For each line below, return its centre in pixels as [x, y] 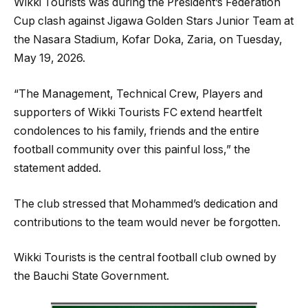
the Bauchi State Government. [91, 276]
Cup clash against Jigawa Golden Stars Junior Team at [154, 21]
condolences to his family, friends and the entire [136, 131]
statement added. [57, 168]
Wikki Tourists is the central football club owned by [145, 258]
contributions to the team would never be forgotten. [147, 222]
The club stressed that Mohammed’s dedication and [146, 203]
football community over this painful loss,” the [132, 150]
